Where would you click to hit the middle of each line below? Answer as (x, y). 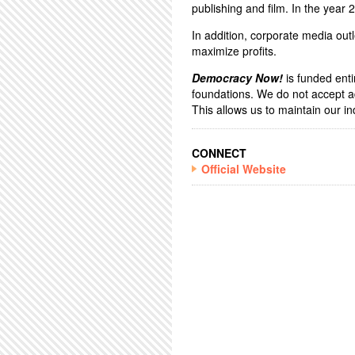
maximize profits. (234, 51)
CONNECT (219, 153)
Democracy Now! (237, 78)
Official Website (244, 168)
